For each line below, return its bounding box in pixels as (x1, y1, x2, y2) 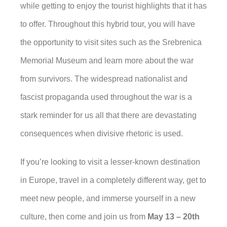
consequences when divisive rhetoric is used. (20, 129, 183, 138)
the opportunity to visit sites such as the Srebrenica (20, 38, 202, 47)
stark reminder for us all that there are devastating (20, 111, 197, 120)
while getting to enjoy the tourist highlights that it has (20, 2, 207, 10)
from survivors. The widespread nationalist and (20, 74, 187, 83)
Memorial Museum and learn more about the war (20, 56, 194, 65)
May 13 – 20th (147, 212, 200, 221)
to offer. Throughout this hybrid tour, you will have (20, 20, 195, 28)
